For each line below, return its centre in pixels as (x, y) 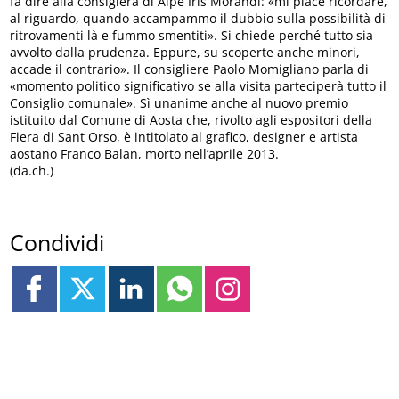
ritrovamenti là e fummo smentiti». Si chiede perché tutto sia (192, 36)
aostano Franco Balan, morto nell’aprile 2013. (145, 154)
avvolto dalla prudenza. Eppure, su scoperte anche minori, (185, 53)
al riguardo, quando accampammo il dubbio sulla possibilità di (198, 19)
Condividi (57, 242)
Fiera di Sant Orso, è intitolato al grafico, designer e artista (184, 137)
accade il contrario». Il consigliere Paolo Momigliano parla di (190, 69)
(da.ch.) (32, 171)
